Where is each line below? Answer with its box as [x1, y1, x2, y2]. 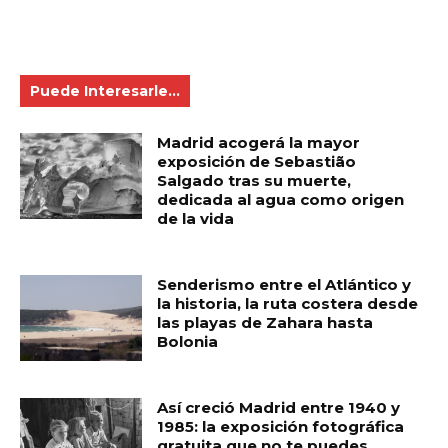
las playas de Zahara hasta [157, 313, 374, 333]
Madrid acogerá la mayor [157, 133, 361, 153]
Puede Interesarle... [30, 82, 180, 101]
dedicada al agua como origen [157, 190, 405, 210]
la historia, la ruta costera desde [157, 294, 419, 314]
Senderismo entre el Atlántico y [157, 275, 412, 295]
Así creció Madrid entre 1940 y [157, 398, 401, 418]
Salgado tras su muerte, [157, 171, 352, 191]
